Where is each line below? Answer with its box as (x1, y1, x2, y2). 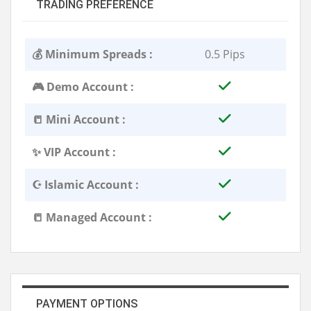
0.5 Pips (205, 46, 245, 62)
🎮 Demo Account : (32, 78, 134, 94)
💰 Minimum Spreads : (32, 46, 153, 62)
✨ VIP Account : (32, 144, 116, 160)
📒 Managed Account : (32, 209, 152, 225)
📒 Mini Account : (32, 111, 126, 127)
